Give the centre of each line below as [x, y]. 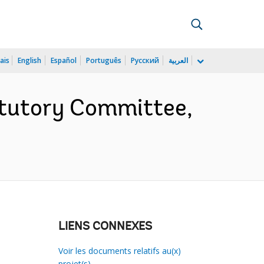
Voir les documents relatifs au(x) [119, 251]
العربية [178, 60]
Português [104, 60]
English [29, 60]
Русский [145, 60]
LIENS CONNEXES [105, 227]
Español [64, 60]
